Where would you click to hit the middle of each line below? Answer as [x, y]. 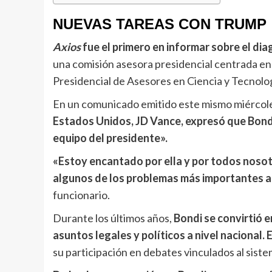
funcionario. [82, 195]
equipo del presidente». [110, 138]
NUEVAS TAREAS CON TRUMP [162, 24]
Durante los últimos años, [113, 218]
